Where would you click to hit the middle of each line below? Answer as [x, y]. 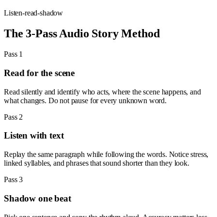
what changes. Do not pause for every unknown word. [85, 100]
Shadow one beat [38, 198]
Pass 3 [14, 180]
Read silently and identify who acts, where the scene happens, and [102, 92]
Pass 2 [14, 117]
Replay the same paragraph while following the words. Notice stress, [106, 155]
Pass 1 [14, 54]
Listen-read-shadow [34, 13]
